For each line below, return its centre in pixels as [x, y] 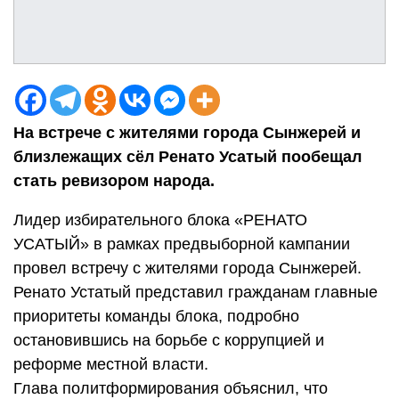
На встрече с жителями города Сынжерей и [187, 132]
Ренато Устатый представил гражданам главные [195, 292]
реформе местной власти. [111, 364]
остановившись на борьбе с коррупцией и [169, 340]
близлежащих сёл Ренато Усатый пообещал [187, 156]
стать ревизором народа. [114, 180]
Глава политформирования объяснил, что [171, 388]
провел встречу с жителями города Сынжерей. [187, 268]
